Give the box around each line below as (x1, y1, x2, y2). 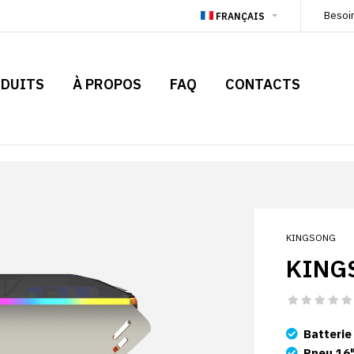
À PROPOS (73, 75, 141, 93)
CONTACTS (225, 75, 300, 93)
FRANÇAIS (213, 10, 267, 22)
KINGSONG (285, 232, 336, 243)
